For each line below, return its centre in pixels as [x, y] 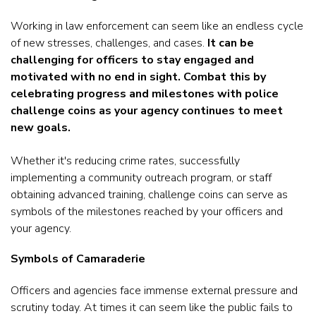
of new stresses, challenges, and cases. [109, 43]
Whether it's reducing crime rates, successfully [125, 160]
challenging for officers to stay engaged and [132, 60]
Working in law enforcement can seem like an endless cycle [157, 26]
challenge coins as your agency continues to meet [147, 111]
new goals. [41, 128]
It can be [231, 43]
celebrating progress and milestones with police [145, 94]
